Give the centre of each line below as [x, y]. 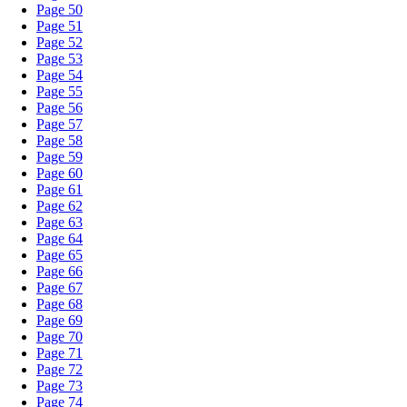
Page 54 [60, 75]
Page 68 [60, 304]
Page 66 [60, 271]
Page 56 [60, 108]
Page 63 [60, 222]
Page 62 [60, 206]
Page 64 [60, 238]
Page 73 [60, 386]
